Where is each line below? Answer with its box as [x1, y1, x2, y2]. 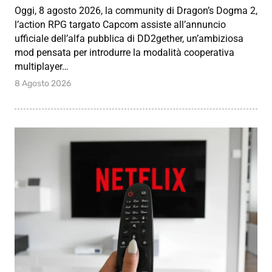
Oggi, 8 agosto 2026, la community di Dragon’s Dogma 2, [15, 4, 257, 16]
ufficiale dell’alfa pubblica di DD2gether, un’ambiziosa [15, 32, 243, 44]
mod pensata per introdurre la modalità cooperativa [15, 46, 234, 58]
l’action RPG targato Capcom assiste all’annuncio [15, 18, 226, 30]
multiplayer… [15, 60, 69, 72]
